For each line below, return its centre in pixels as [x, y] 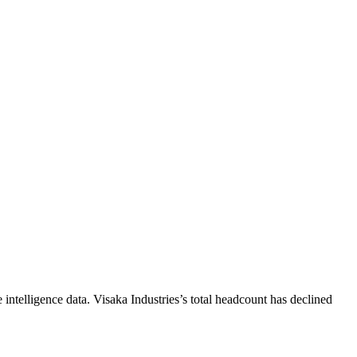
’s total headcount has [235, 299]
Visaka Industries [136, 299]
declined [311, 299]
